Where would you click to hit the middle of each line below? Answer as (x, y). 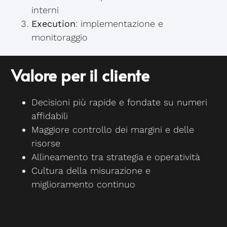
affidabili (50, 116)
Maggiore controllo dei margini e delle (113, 130)
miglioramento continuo (84, 184)
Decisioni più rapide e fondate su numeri (120, 102)
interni (45, 10)
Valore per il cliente (81, 75)
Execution (54, 24)
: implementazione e (120, 24)
